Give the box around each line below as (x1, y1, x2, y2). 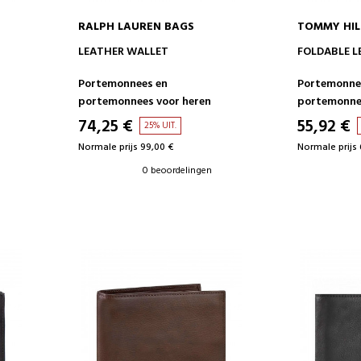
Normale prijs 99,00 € (77, 139, 173, 156)
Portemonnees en (77, 75, 168, 94)
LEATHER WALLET (77, 43, 168, 62)
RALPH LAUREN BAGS (77, 18, 194, 37)
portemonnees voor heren (77, 93, 211, 112)
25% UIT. (143, 118, 176, 134)
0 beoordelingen (142, 163, 212, 180)
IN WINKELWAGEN (117, 41, 205, 58)
